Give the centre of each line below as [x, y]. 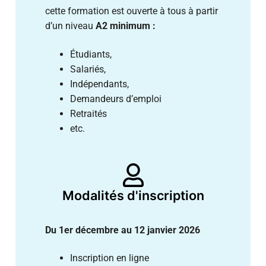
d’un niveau [70, 26]
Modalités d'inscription [133, 195]
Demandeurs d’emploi [115, 99]
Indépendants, [99, 84]
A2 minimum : [126, 26]
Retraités [88, 113]
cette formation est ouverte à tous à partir [132, 11]
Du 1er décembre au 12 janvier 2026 [123, 230]
